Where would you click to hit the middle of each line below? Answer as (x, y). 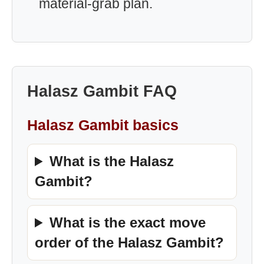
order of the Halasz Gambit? (129, 242)
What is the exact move (128, 222)
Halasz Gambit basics (103, 125)
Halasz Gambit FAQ (102, 91)
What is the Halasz (112, 161)
